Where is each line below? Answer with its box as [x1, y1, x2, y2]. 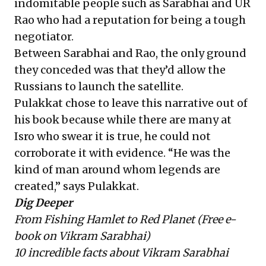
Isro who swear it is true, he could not [14, 129, 211, 143]
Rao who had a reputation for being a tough [14, 12, 246, 27]
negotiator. [14, 29, 76, 43]
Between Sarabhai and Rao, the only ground [14, 46, 246, 60]
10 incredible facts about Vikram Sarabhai [14, 245, 229, 259]
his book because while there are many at [14, 112, 232, 126]
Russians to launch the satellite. [14, 79, 183, 93]
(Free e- [195, 212, 236, 226]
